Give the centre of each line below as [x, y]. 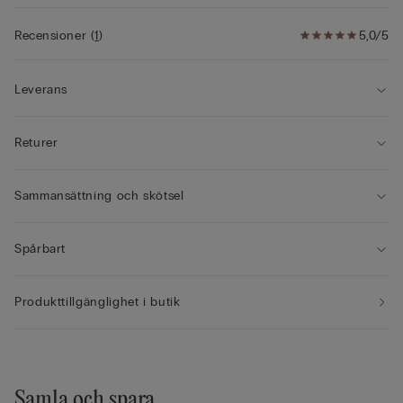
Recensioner [53, 35]
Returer [36, 142]
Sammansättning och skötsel [99, 195]
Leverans [41, 89]
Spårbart [40, 248]
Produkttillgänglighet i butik [98, 301]
